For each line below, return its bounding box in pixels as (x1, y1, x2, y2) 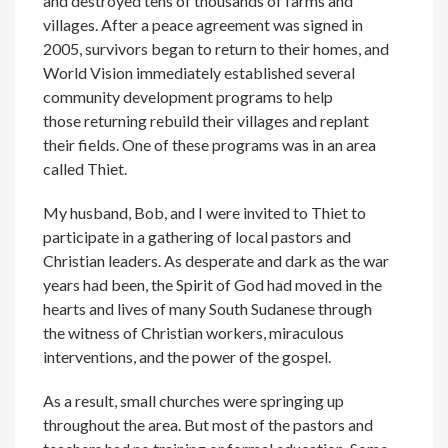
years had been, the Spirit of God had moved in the (43, 274, 383, 294)
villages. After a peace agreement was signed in (43, 14, 364, 34)
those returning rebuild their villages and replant (43, 110, 370, 130)
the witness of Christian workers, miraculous (43, 322, 345, 342)
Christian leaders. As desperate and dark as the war (43, 250, 390, 270)
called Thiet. (43, 158, 128, 178)
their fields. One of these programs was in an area (43, 134, 377, 154)
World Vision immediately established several (43, 62, 356, 82)
